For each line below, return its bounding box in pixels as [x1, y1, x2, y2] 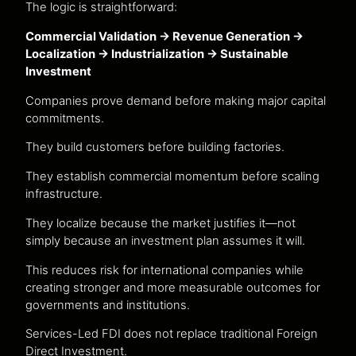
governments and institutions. [25, 297, 190, 312]
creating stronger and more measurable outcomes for [25, 280, 320, 295]
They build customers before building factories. [25, 140, 284, 155]
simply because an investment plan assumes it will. [25, 233, 305, 248]
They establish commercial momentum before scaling [25, 169, 319, 184]
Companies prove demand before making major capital [25, 93, 326, 108]
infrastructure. [25, 187, 103, 202]
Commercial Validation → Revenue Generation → [25, 29, 304, 44]
